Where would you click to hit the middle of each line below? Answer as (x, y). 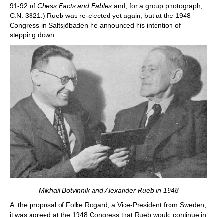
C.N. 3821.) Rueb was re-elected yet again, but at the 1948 (100, 15)
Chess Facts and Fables (76, 6)
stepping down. (33, 35)
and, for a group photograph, (158, 6)
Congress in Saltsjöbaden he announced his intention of (95, 25)
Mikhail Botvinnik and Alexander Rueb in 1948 (108, 190)
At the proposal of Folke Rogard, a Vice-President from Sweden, (108, 205)
